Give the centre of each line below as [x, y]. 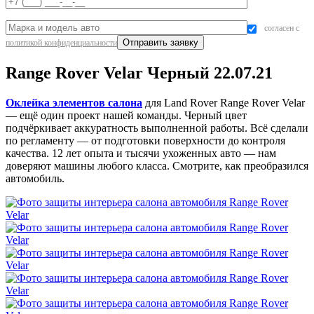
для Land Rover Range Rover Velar [224, 103]
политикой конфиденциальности [61, 43]
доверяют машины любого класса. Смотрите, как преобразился [157, 166]
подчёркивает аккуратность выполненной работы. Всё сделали [157, 128]
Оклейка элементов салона [74, 103]
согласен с [281, 28]
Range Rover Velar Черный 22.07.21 [139, 73]
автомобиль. [35, 179]
